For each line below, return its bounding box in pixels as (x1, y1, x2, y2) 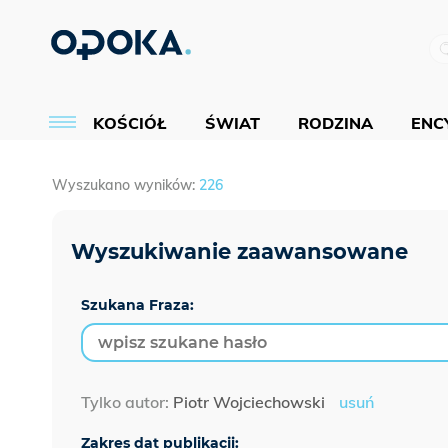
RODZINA (298, 112, 373, 133)
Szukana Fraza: (81, 296, 194, 315)
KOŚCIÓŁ (93, 112, 167, 133)
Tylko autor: (81, 392, 173, 413)
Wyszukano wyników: (52, 176, 199, 195)
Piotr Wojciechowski (173, 392, 325, 413)
